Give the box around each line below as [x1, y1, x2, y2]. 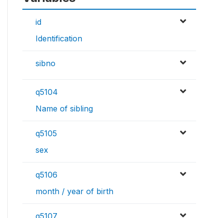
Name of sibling [36, 104, 93, 113]
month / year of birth [36, 186, 113, 196]
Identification [36, 34, 82, 43]
